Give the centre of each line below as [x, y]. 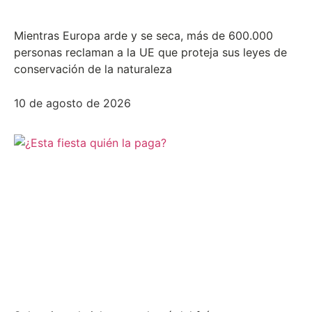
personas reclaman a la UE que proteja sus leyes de [150, 52]
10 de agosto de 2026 [72, 103]
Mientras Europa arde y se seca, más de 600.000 [143, 35]
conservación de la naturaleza [93, 69]
